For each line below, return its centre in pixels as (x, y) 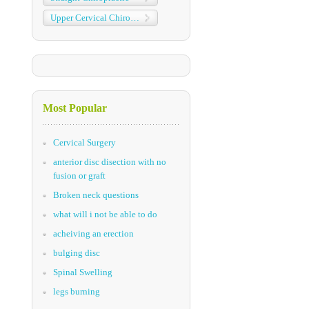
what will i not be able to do (105, 214)
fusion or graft (79, 176)
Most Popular (75, 108)
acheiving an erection (93, 233)
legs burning (77, 291)
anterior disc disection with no (110, 162)
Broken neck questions (96, 195)
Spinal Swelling (83, 272)
